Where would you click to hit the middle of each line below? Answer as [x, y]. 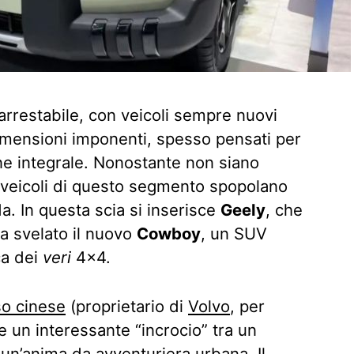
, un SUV [234, 233]
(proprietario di [127, 306]
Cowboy [169, 233]
